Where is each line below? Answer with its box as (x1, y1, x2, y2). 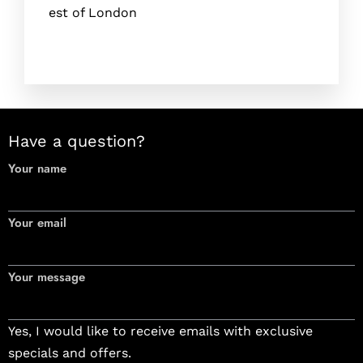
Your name (8, 160, 66, 178)
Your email (8, 214, 66, 233)
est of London (49, 5, 137, 21)
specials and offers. (8, 345, 131, 361)
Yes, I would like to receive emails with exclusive (8, 323, 313, 340)
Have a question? (8, 131, 145, 152)
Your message (8, 268, 85, 287)
